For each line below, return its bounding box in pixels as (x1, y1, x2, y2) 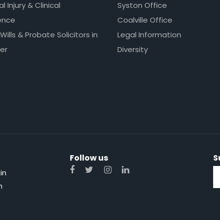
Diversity (117, 44, 148, 55)
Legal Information (117, 29, 181, 40)
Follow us (69, 152, 108, 164)
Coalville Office (117, 14, 172, 25)
